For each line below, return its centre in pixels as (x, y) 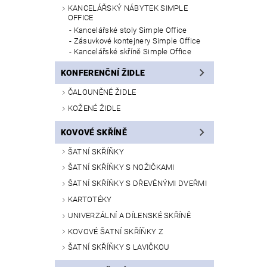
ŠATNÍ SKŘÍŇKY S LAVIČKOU (119, 247)
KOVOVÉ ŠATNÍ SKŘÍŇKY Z (115, 231)
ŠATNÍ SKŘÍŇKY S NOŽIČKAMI (121, 167)
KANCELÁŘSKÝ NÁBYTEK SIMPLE (128, 8)
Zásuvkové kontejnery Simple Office (137, 41)
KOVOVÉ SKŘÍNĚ (94, 132)
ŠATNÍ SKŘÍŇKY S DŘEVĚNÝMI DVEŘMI (137, 184)
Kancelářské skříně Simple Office (133, 52)
